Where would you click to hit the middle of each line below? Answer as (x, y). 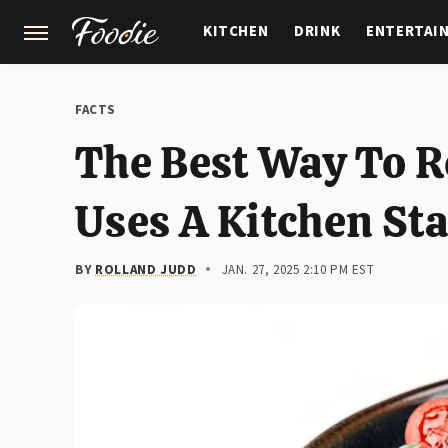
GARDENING (246, 93)
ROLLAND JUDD (146, 270)
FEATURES (353, 93)
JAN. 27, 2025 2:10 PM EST (298, 270)
